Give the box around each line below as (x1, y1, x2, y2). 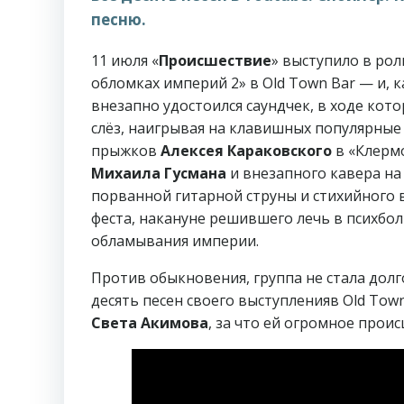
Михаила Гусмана (91, 163, 226, 183)
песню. (91, 9, 146, 30)
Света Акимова (91, 313, 208, 333)
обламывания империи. (91, 231, 259, 251)
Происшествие (159, 50, 271, 70)
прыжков (91, 141, 161, 161)
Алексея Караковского (161, 141, 332, 161)
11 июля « (91, 50, 159, 70)
